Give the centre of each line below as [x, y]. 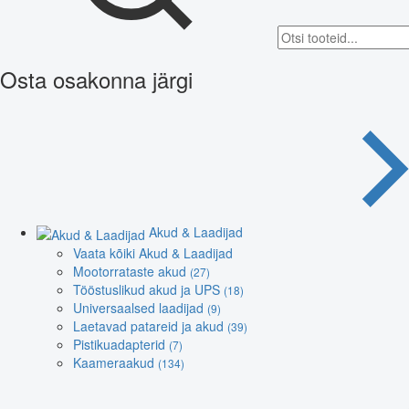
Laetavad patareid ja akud [150, 325]
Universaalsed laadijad [140, 307]
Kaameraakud [115, 362]
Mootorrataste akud [131, 271]
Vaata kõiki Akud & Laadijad [153, 252]
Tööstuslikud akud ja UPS [148, 289]
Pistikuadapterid [121, 344]
